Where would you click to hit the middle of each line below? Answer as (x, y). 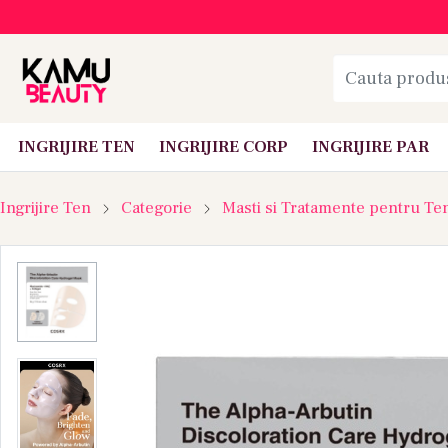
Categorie (156, 207)
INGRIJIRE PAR (370, 146)
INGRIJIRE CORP (223, 146)
